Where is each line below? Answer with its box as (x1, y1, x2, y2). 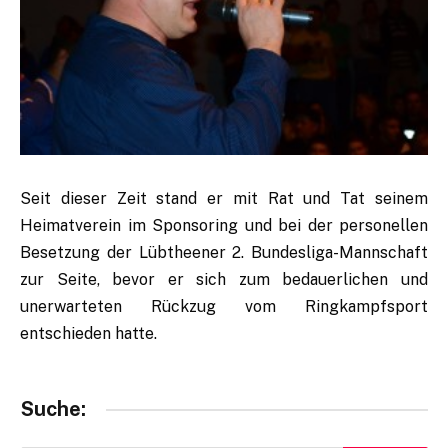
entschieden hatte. (20, 324, 157, 344)
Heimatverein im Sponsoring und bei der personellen (20, 216, 428, 236)
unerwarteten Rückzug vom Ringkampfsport (20, 297, 428, 317)
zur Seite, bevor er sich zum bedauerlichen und (20, 270, 428, 290)
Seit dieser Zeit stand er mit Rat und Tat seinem (20, 189, 428, 209)
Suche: (21, 397, 86, 422)
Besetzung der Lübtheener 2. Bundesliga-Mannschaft (20, 243, 428, 263)
